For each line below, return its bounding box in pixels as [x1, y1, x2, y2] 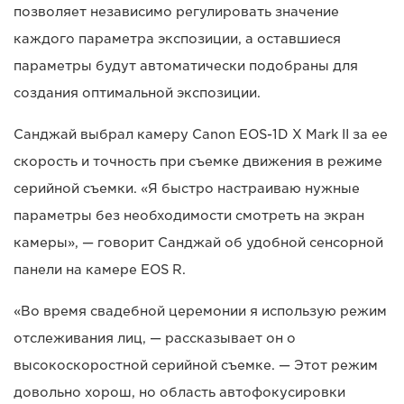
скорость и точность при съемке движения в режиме [14, 153, 382, 169]
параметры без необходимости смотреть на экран [14, 207, 364, 223]
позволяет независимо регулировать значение [14, 4, 339, 19]
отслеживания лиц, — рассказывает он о [14, 330, 296, 345]
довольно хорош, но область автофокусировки [14, 384, 345, 399]
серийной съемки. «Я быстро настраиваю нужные [14, 180, 360, 196]
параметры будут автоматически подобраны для [14, 58, 358, 73]
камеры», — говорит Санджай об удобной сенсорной [14, 234, 383, 250]
